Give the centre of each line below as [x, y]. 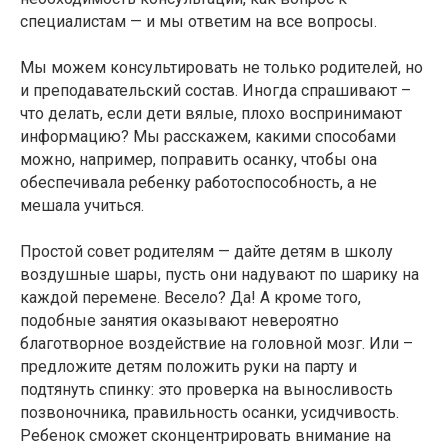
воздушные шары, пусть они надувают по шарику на [219, 275]
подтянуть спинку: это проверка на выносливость [206, 390]
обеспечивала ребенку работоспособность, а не [198, 183]
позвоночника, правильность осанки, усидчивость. [209, 413]
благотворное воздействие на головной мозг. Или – [216, 344]
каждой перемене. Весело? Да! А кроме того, [190, 298]
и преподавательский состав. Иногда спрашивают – [215, 91]
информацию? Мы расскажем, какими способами [208, 137]
